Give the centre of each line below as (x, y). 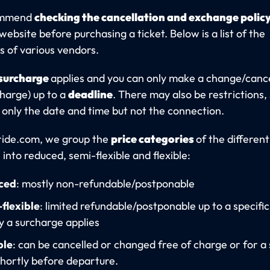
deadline (90, 95)
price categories (153, 139)
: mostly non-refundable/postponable (105, 184)
